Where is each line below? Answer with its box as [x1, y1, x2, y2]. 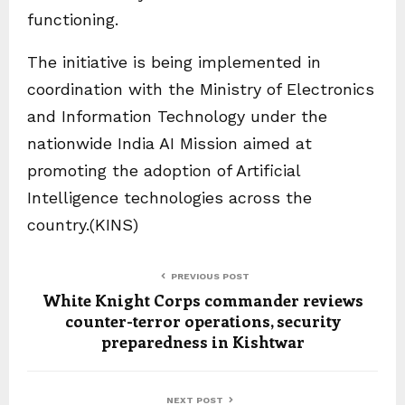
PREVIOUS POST [171, 271, 250, 281]
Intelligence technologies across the [27, 188, 312, 207]
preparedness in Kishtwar [100, 331, 305, 353]
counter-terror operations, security [64, 310, 341, 332]
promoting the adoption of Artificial [27, 161, 300, 180]
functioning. [27, 10, 118, 29]
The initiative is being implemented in [27, 52, 321, 71]
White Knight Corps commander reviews [42, 289, 363, 311]
